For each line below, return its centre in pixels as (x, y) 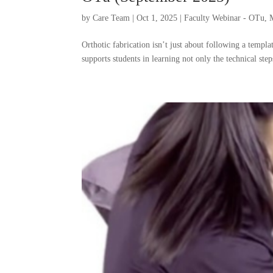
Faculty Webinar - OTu (225, 18)
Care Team (112, 18)
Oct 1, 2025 (157, 18)
